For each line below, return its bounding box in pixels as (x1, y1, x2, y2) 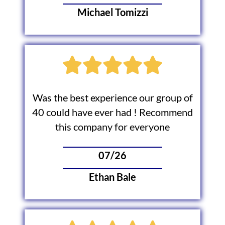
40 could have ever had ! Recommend (32, 106, 193, 118)
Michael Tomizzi (77, 6, 148, 18)
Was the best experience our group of (32, 91, 193, 103)
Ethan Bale (89, 171, 136, 183)
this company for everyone (55, 121, 170, 133)
